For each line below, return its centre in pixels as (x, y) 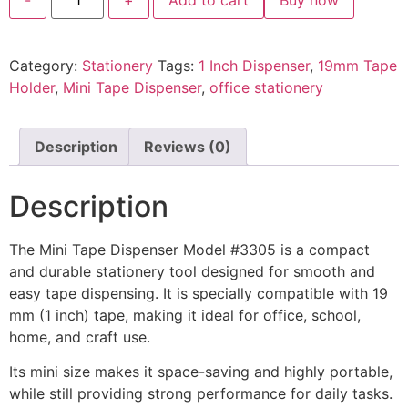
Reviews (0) (188, 146)
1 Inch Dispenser (254, 65)
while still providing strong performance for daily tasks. (201, 394)
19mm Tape (357, 65)
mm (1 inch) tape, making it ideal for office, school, (185, 315)
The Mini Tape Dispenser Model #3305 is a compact (189, 249)
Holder (32, 87)
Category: (46, 65)
